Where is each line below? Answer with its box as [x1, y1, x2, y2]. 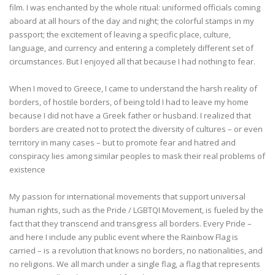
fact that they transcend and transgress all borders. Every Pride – [9, 217, 252, 229]
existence [9, 163, 45, 175]
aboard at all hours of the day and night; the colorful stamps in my [9, 15, 254, 26]
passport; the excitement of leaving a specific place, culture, [9, 28, 231, 40]
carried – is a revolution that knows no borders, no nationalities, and [9, 244, 263, 256]
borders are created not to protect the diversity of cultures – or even [9, 123, 263, 134]
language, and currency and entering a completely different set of [9, 42, 254, 53]
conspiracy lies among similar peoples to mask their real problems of [9, 150, 265, 161]
